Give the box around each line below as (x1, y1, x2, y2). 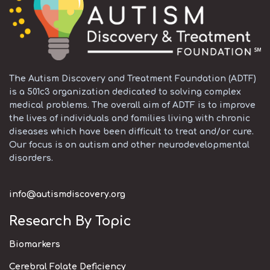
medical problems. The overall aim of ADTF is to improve (9, 100, 256, 110)
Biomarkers (9, 239, 60, 249)
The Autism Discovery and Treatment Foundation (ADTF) (9, 74, 256, 83)
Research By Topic (9, 213, 131, 228)
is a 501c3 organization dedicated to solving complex (9, 87, 241, 96)
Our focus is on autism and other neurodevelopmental (9, 140, 250, 149)
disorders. (9, 153, 53, 163)
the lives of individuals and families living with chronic (9, 113, 250, 123)
